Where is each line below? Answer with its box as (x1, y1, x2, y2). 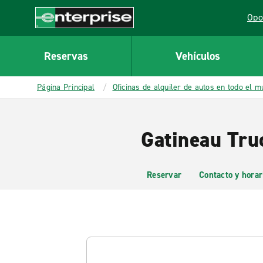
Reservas (43, 48, 88, 63)
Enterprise (35, 28, 78, 41)
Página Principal (37, 82, 95, 93)
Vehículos (175, 48, 220, 63)
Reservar (147, 169, 181, 181)
